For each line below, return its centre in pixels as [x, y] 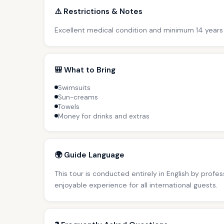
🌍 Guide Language [89, 155]
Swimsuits [74, 87]
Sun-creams [78, 97]
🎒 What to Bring [85, 70]
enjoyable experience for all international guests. [136, 185]
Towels [69, 106]
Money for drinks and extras [104, 116]
